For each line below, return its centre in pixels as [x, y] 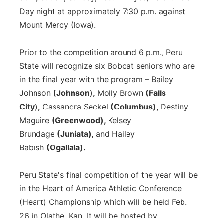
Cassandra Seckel [76, 107]
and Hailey [115, 134]
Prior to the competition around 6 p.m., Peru [101, 52]
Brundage [38, 134]
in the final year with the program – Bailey [96, 79]
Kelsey [120, 120]
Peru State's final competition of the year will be [109, 175]
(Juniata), [76, 134]
